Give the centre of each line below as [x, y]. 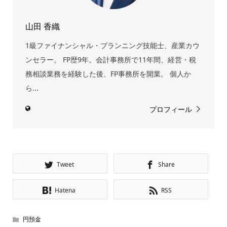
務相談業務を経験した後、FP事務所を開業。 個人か [108, 73]
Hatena [65, 190]
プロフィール [171, 109]
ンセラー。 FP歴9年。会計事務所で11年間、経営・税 [110, 59]
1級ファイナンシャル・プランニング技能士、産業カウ [112, 45]
